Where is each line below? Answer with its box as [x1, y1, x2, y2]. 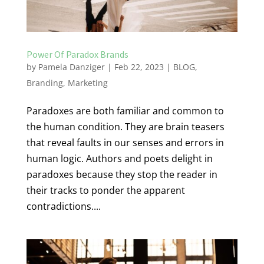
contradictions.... [26, 200, 101, 213]
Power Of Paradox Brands [26, 48, 128, 61]
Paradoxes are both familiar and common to [26, 104, 224, 118]
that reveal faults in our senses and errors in [26, 136, 224, 150]
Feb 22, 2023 [114, 61, 164, 73]
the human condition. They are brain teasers [26, 120, 225, 134]
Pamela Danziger [38, 61, 105, 73]
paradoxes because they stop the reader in [26, 168, 217, 181]
